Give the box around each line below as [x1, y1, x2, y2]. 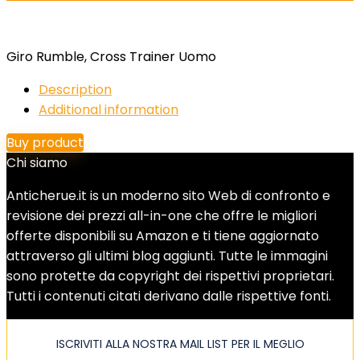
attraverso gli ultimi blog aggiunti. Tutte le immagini [6, 247, 328, 265]
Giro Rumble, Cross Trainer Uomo [6, 47, 216, 66]
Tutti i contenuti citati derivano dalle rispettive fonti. [6, 287, 331, 305]
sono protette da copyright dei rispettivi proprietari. [6, 267, 334, 285]
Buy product [6, 133, 84, 152]
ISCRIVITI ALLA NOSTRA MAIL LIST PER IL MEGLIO [55, 336, 305, 352]
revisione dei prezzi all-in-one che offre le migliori [6, 207, 317, 225]
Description [39, 80, 112, 99]
